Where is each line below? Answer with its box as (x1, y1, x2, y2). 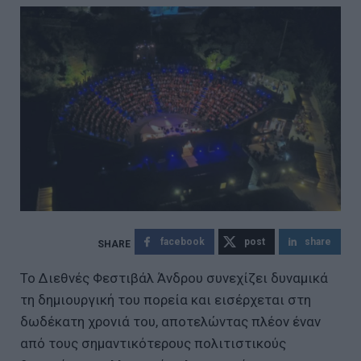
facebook (160, 235, 205, 247)
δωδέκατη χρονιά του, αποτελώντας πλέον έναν (20, 313, 321, 330)
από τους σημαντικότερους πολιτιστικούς (20, 334, 286, 351)
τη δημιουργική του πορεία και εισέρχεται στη (20, 291, 311, 308)
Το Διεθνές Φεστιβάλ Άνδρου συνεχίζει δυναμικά (20, 269, 328, 286)
